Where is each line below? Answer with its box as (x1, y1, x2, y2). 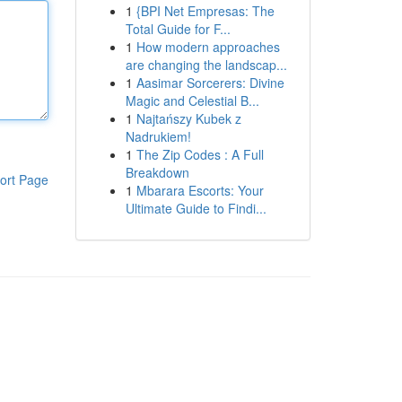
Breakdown (125, 163, 189, 181)
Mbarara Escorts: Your (135, 181, 264, 199)
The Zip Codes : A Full (135, 145, 264, 163)
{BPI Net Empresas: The (135, 2, 275, 20)
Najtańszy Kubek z (135, 109, 241, 127)
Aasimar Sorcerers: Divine (135, 74, 284, 92)
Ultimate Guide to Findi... (125, 199, 267, 217)
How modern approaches (135, 38, 280, 56)
